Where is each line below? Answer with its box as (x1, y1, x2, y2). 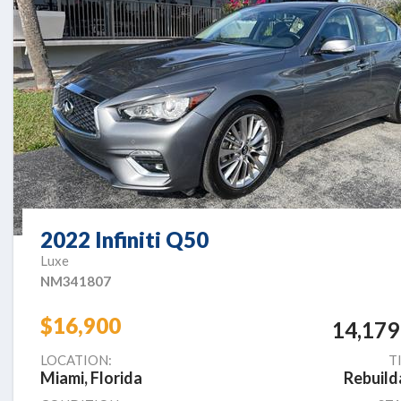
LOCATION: (40, 352, 112, 369)
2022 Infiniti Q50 (40, 226, 209, 253)
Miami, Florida (40, 368, 142, 388)
